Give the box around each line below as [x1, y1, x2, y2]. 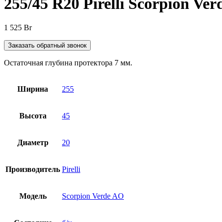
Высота [19, 111, 47, 120]
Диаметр [17, 138, 49, 147]
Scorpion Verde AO [62, 192, 124, 201]
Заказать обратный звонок [8, 42, 87, 50]
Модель [19, 192, 47, 201]
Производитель [5, 165, 60, 174]
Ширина [17, 85, 48, 94]
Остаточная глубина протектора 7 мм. [4, 58, 132, 67]
